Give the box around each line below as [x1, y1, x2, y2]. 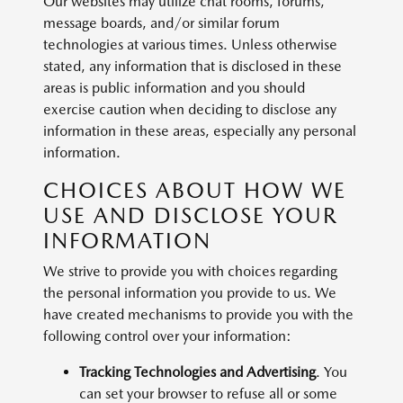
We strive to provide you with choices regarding [43, 263, 337, 280]
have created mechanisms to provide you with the [43, 306, 354, 323]
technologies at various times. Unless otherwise [43, 36, 337, 53]
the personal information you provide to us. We [43, 284, 336, 301]
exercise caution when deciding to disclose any [43, 101, 336, 118]
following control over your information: [43, 327, 300, 345]
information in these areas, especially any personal [43, 122, 356, 139]
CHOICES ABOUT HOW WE [43, 177, 346, 203]
